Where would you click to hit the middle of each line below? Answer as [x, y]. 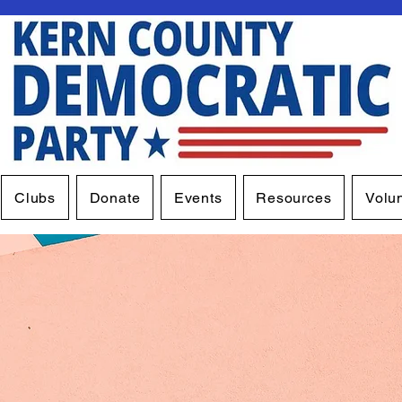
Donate [115, 197]
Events [198, 197]
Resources [294, 197]
